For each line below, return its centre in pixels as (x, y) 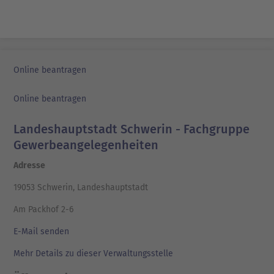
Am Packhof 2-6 (43, 210)
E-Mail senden (41, 232)
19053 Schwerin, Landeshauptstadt (81, 188)
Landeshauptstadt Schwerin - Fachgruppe (131, 129)
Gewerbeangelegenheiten (86, 145)
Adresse (29, 166)
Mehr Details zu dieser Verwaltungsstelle (93, 254)
